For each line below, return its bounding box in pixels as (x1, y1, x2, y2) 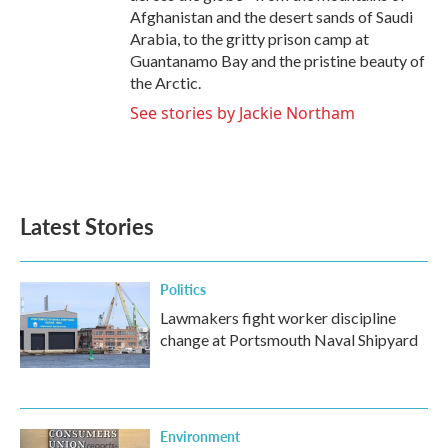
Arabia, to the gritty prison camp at (130, 29, 369, 49)
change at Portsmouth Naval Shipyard (160, 330, 418, 350)
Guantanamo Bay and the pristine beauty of (130, 51, 425, 71)
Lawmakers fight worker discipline (160, 308, 396, 328)
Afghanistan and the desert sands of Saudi (130, 7, 413, 27)
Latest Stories (20, 210, 154, 243)
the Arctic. (130, 73, 201, 93)
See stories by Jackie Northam (130, 102, 355, 125)
